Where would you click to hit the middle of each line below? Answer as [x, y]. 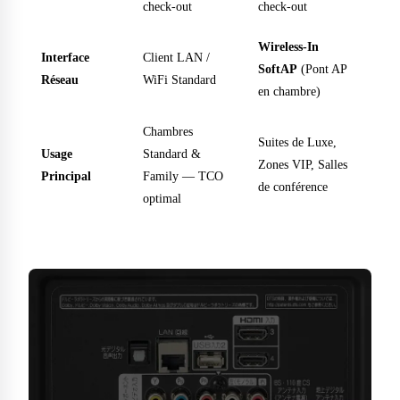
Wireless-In [288, 47]
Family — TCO [183, 176]
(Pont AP [322, 69]
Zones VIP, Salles [303, 165]
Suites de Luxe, [297, 142]
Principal [66, 176]
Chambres [168, 132]
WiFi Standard [179, 80]
